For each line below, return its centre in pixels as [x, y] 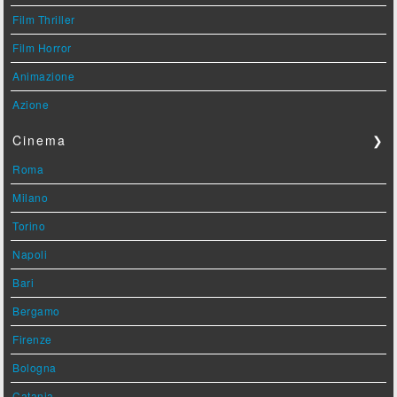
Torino [29, 226]
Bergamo [36, 311]
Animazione [44, 76]
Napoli [30, 254]
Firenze [32, 339]
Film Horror [42, 48]
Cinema [40, 140]
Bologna [35, 368]
